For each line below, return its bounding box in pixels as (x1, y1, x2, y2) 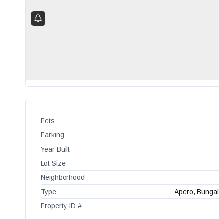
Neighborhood (41, 174, 85, 182)
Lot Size (41, 159, 66, 168)
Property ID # (41, 202, 82, 210)
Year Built (41, 145, 70, 153)
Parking (41, 131, 64, 139)
